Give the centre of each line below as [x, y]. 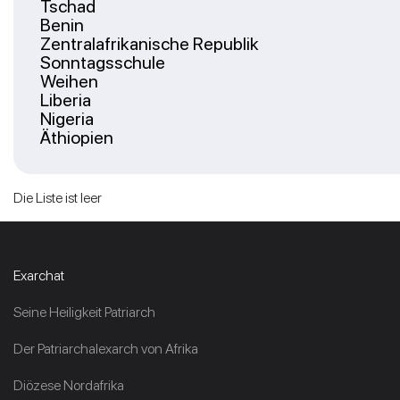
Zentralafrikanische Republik [150, 44]
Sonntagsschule [103, 62]
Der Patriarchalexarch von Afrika [106, 349]
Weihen [69, 81]
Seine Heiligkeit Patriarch [84, 312]
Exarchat [39, 275]
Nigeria [67, 119]
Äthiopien [77, 137]
